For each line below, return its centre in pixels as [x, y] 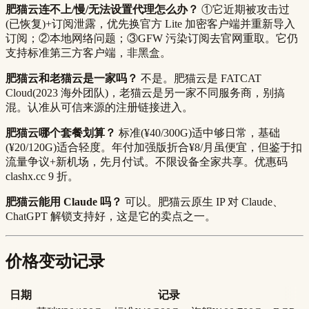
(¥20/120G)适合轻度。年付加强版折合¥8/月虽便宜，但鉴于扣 [154, 148]
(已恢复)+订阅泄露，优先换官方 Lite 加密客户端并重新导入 [150, 24]
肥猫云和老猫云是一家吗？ [72, 79]
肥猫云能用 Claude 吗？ [64, 202]
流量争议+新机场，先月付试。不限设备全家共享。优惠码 [147, 162]
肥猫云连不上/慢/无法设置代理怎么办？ [102, 10]
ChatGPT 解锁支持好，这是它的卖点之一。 [111, 217]
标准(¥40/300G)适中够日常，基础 [198, 133]
